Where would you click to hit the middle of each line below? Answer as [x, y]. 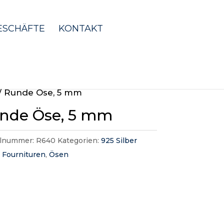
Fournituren [24, 154]
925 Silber [119, 140]
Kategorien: [79, 140]
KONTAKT [81, 28]
